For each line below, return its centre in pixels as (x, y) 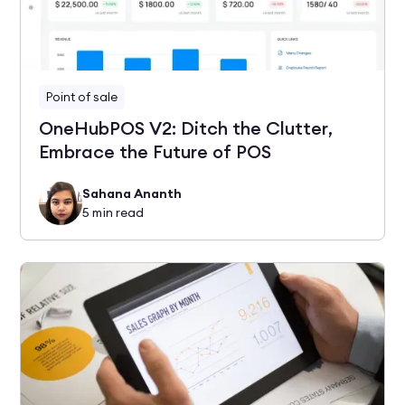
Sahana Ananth (132, 193)
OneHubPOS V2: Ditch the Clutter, (186, 128)
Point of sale (82, 96)
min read (117, 212)
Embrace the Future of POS (155, 151)
